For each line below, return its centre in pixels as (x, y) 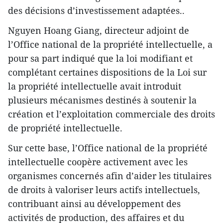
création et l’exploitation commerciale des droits (111, 114)
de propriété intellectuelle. (65, 128)
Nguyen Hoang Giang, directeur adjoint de (99, 31)
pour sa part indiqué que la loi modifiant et (100, 58)
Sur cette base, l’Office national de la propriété (108, 148)
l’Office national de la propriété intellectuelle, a (110, 45)
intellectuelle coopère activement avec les (98, 162)
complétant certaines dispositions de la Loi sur (107, 72)
